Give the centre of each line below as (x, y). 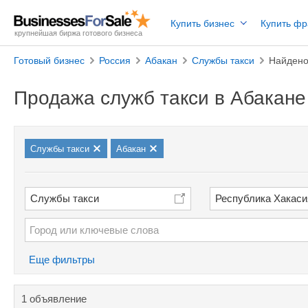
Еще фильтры (62, 260)
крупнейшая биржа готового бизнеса (78, 33)
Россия (115, 60)
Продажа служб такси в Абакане (160, 98)
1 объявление (54, 299)
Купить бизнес (202, 23)
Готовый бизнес (49, 60)
